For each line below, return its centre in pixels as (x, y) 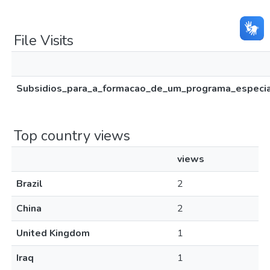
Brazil (30, 184)
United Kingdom (53, 233)
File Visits (44, 40)
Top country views (72, 136)
